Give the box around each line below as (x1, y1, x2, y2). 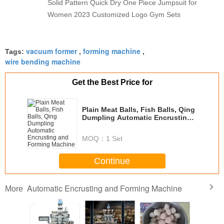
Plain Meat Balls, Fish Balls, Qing (82, 105, 195, 113)
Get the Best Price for (71, 78, 152, 86)
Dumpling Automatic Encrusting (82, 113, 191, 121)
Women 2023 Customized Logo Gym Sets (47, 10, 180, 18)
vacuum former (26, 46, 77, 56)
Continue (94, 155, 130, 166)
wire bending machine (5, 56, 80, 66)
